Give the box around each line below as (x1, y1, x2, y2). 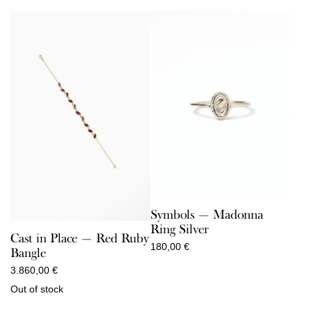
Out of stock (10, 283, 63, 295)
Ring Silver (150, 221, 209, 237)
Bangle (10, 244, 46, 260)
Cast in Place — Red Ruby (10, 230, 149, 246)
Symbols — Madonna (150, 207, 263, 223)
